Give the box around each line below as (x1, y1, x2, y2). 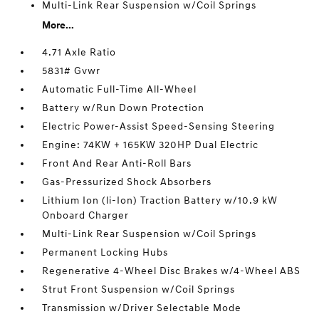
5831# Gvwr (42, 65, 101, 77)
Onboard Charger (42, 209, 130, 221)
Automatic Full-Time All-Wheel (42, 83, 197, 95)
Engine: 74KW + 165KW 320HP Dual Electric (42, 139, 259, 151)
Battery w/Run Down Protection (42, 102, 205, 114)
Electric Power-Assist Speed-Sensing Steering (42, 120, 276, 132)
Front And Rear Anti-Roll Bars (42, 157, 192, 169)
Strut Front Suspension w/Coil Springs (42, 283, 236, 296)
